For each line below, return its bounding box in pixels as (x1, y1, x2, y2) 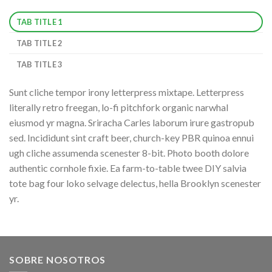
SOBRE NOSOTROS (9, 254, 106, 266)
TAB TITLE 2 (16, 38, 63, 48)
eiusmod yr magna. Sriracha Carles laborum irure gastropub (9, 116, 254, 128)
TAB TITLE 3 (16, 59, 63, 69)
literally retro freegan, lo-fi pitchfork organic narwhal (9, 101, 228, 113)
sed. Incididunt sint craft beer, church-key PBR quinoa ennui (9, 131, 254, 143)
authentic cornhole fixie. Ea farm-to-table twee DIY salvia (9, 161, 246, 174)
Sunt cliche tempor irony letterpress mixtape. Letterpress (9, 86, 244, 98)
